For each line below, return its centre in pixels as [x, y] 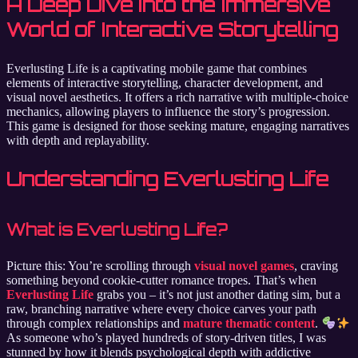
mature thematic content [249, 324]
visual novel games [244, 265]
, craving [316, 265]
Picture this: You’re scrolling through [100, 265]
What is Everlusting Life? [117, 229]
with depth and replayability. [78, 140]
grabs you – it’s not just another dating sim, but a [217, 294]
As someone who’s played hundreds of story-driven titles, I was [166, 338]
